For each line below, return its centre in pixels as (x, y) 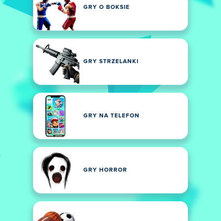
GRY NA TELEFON (111, 116)
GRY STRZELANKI (111, 62)
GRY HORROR (105, 170)
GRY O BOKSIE (107, 7)
